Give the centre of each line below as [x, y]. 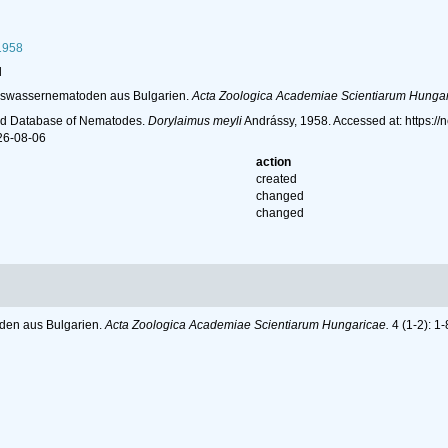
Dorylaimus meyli [194, 121]
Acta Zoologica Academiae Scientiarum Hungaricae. [247, 325]
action [274, 162]
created [277, 179]
